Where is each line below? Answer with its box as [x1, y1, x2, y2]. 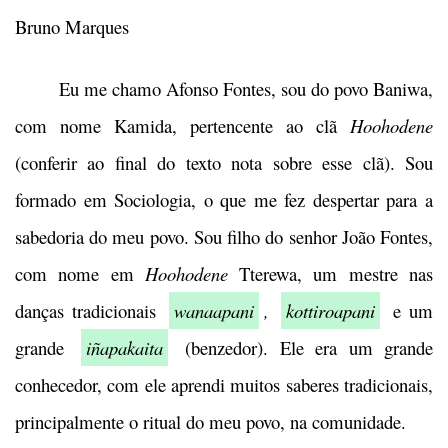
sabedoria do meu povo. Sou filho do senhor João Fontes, [15, 224, 433, 249]
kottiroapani [286, 298, 376, 323]
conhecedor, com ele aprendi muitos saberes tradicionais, [15, 372, 433, 397]
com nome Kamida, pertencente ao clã [15, 113, 350, 138]
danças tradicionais [15, 298, 164, 323]
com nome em [15, 261, 145, 286]
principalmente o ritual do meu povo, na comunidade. [15, 409, 406, 434]
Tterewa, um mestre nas [227, 261, 434, 286]
